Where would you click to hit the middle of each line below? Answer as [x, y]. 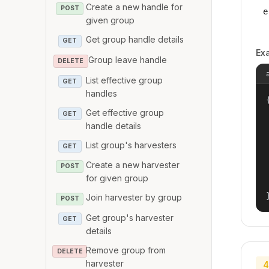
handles [102, 93]
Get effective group [125, 112]
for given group [117, 178]
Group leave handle [127, 60]
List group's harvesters [131, 145]
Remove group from [126, 250]
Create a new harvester [133, 165]
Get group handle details [135, 40]
